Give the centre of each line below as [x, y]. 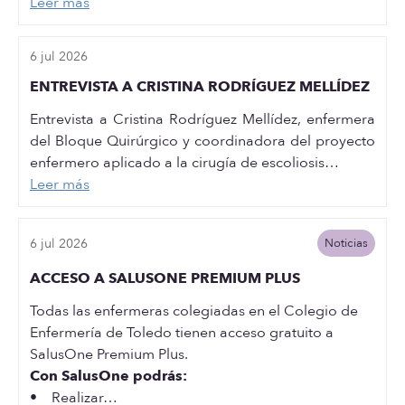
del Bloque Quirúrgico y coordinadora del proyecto [202, 141]
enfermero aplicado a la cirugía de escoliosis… [184, 163]
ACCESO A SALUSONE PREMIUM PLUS [165, 278]
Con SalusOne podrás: [108, 376]
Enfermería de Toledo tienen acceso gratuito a [182, 333]
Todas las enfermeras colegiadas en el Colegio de [194, 311]
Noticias [346, 243]
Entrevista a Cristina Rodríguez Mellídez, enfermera [202, 119]
